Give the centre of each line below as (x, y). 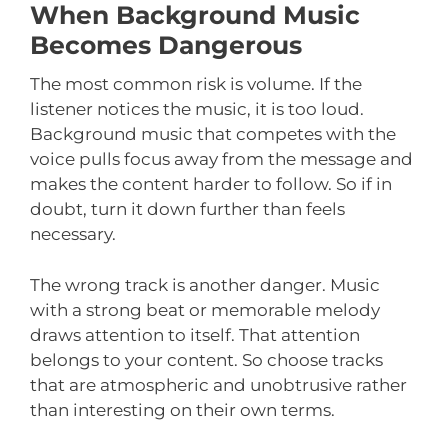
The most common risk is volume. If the (196, 84)
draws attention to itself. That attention (195, 334)
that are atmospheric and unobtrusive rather (218, 384)
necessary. (73, 234)
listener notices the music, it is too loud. (197, 109)
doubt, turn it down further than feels (187, 209)
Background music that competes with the (213, 134)
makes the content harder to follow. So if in (211, 184)
